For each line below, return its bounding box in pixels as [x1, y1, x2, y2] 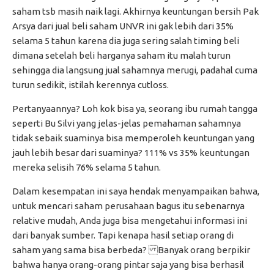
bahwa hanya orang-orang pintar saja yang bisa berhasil [12, 259, 244, 270]
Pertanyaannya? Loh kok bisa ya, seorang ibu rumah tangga [12, 103, 257, 114]
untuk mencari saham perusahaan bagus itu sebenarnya [12, 201, 245, 212]
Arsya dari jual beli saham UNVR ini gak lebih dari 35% [12, 21, 234, 32]
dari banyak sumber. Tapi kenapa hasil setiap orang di [12, 230, 234, 241]
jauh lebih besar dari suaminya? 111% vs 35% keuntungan [12, 147, 250, 158]
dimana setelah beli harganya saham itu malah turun [12, 50, 231, 61]
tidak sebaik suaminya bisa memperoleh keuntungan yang [12, 133, 254, 144]
